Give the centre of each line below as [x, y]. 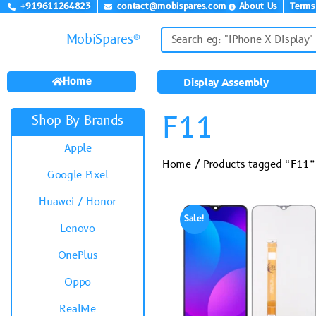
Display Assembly [226, 82]
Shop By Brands [78, 121]
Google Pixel [78, 175]
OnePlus [78, 256]
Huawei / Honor [78, 202]
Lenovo [78, 229]
